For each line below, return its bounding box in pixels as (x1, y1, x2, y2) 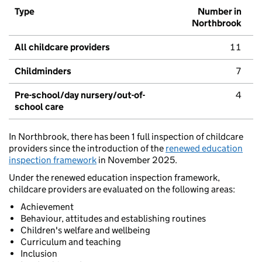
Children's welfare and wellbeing (20, 225, 150, 236)
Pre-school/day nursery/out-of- (15, 89, 145, 101)
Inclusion (20, 248, 57, 260)
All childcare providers (15, 42, 110, 53)
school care (15, 101, 64, 113)
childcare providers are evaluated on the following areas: (9, 184, 235, 195)
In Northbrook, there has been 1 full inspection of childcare (9, 131, 243, 143)
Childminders (15, 65, 71, 77)
